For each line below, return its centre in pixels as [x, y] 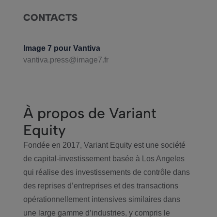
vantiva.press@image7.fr [66, 60]
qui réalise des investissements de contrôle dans [107, 172]
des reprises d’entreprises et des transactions [101, 186]
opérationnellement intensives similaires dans [102, 199]
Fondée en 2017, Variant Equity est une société [104, 145]
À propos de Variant [90, 113]
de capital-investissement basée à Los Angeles [104, 159]
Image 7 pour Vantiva [62, 48]
